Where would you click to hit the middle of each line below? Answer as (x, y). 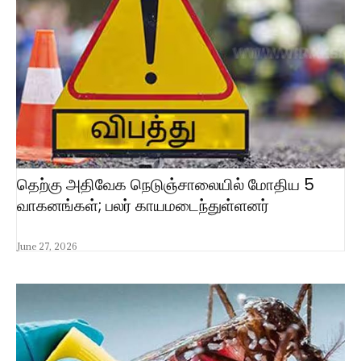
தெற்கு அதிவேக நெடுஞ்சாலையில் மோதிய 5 (166, 184)
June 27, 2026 (47, 246)
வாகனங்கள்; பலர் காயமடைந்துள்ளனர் (143, 205)
